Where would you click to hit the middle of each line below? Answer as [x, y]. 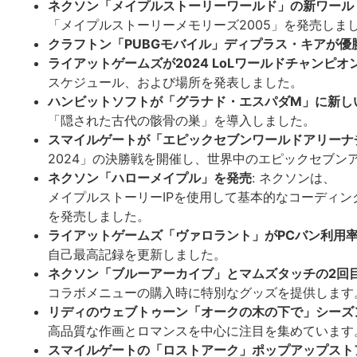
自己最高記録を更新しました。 [137, 254]
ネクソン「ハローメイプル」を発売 [150, 178]
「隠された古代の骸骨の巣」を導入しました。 [182, 120]
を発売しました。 [99, 216]
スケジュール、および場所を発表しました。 [175, 82]
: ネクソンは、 [294, 178]
